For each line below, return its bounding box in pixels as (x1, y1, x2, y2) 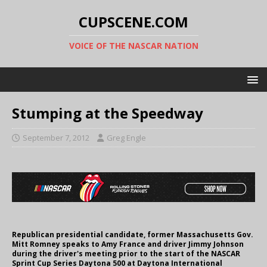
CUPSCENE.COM (79, 12, 188, 32)
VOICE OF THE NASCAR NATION (69, 40, 198, 51)
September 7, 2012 (23, 132, 89, 143)
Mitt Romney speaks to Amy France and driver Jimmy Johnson (12, 239, 244, 250)
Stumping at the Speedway (12, 103, 203, 123)
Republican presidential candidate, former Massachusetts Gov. (12, 229, 253, 240)
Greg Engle (107, 132, 146, 143)
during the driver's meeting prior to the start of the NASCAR (12, 249, 240, 259)
